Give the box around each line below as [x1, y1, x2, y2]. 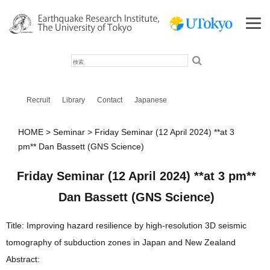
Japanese [134, 95, 167, 104]
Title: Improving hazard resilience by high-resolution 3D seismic [6, 221, 246, 231]
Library [61, 95, 85, 104]
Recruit [26, 95, 50, 104]
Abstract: [6, 254, 40, 265]
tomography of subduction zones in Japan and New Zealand [6, 237, 236, 248]
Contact [96, 95, 122, 104]
